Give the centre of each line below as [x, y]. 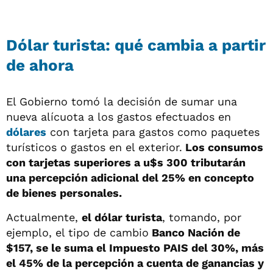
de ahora [40, 65]
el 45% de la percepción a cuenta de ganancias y [135, 263]
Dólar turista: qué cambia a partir [136, 45]
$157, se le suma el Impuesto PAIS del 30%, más [135, 247]
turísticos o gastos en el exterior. [94, 147]
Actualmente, [44, 217]
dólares [26, 132]
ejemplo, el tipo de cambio [77, 232]
